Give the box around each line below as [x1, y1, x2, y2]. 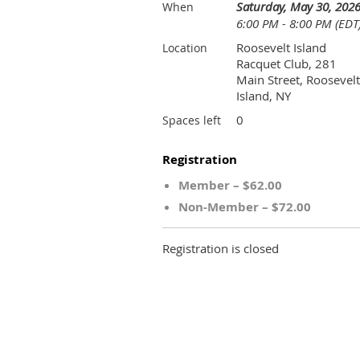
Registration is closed [162, 240, 279, 256]
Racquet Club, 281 [236, 55, 337, 72]
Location [162, 40, 207, 55]
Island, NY [236, 88, 291, 104]
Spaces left [162, 112, 221, 128]
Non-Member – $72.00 [178, 198, 311, 215]
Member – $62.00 [178, 177, 282, 194]
